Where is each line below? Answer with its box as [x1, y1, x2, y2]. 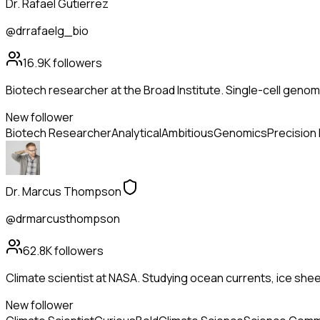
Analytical [111, 125, 161, 141]
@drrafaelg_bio [6, 23, 89, 39]
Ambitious [161, 125, 214, 141]
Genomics [214, 125, 267, 141]
